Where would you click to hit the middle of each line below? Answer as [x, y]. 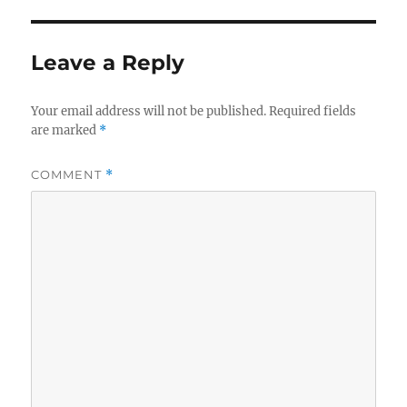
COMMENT [69, 175]
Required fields [313, 112]
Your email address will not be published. [149, 112]
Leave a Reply [108, 63]
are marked [65, 131]
